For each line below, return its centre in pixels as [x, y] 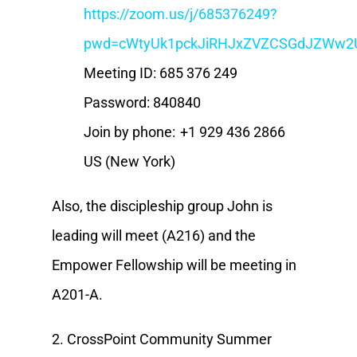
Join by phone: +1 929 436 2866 [184, 131]
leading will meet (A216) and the [153, 235]
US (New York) [129, 161]
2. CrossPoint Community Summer [161, 339]
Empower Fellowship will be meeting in [174, 265]
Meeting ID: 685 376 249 [163, 73]
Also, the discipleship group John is [162, 206]
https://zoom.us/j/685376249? [180, 14]
